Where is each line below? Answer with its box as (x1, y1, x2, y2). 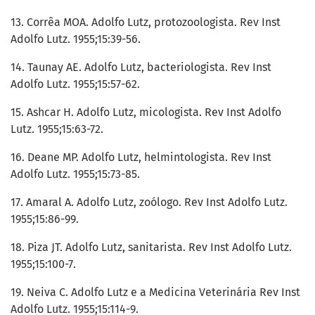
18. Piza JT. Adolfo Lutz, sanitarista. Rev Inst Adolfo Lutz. (11, 240, 292, 255)
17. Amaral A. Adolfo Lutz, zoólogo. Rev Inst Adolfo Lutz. (11, 195, 288, 210)
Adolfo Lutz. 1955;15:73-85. (11, 167, 140, 181)
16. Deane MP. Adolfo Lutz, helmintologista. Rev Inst (11, 150, 271, 165)
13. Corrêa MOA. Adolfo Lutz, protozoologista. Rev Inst (11, 15, 281, 30)
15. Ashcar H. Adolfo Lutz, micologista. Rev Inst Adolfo (11, 105, 281, 120)
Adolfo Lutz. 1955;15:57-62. (11, 77, 140, 91)
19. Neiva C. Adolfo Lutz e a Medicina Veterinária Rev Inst (11, 285, 300, 300)
